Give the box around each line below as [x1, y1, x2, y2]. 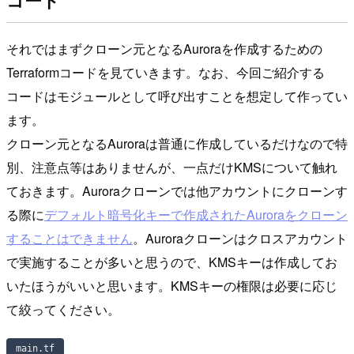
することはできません [6, 228, 133, 247]
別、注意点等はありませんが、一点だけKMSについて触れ [6, 157, 337, 176]
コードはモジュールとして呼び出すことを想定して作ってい [6, 86, 348, 105]
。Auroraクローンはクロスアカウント [133, 228, 348, 247]
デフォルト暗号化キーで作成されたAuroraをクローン [44, 205, 348, 224]
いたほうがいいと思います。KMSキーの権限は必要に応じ [6, 276, 337, 295]
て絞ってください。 [6, 299, 120, 318]
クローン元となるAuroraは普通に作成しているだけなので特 [6, 134, 348, 153]
